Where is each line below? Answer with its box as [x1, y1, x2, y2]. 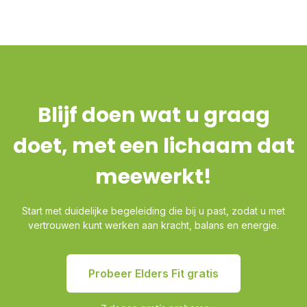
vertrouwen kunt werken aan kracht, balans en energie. [28, 219, 279, 231]
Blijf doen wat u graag [37, 100, 270, 130]
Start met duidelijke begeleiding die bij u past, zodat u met [22, 204, 285, 217]
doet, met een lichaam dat [12, 131, 295, 160]
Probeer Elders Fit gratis [88, 266, 219, 280]
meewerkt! [95, 162, 212, 191]
